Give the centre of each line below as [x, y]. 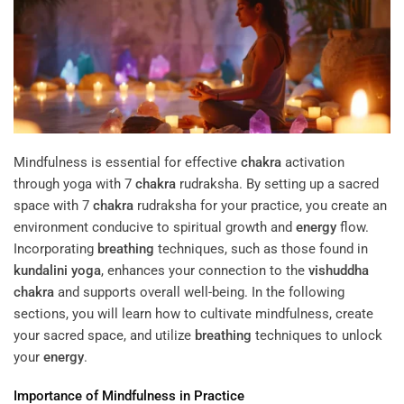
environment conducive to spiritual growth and [155, 227]
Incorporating [55, 248]
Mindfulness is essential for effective [127, 162]
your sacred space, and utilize [104, 335]
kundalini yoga [57, 270]
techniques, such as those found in [261, 248]
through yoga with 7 [74, 184]
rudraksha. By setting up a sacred [277, 184]
